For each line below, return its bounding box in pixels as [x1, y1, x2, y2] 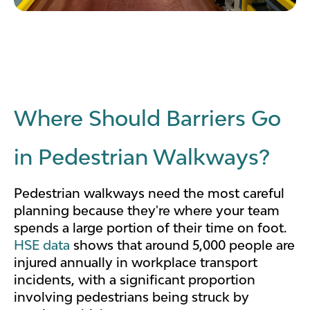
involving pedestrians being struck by [14, 289, 249, 304]
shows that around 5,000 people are [70, 237, 295, 253]
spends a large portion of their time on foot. [14, 219, 286, 235]
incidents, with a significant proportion [14, 271, 255, 287]
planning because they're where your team [14, 202, 280, 218]
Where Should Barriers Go [14, 105, 281, 131]
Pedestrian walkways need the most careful [14, 185, 284, 201]
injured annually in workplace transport [14, 254, 257, 270]
